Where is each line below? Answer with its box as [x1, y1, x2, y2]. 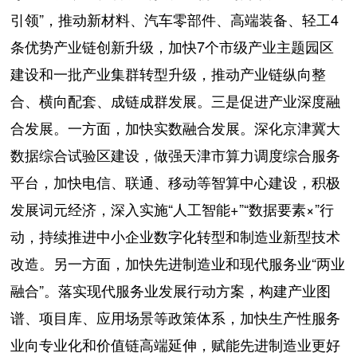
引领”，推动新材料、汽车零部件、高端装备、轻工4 [10, 8, 339, 29]
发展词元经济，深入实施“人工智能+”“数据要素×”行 [10, 198, 335, 219]
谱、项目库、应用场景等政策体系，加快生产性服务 [10, 306, 341, 328]
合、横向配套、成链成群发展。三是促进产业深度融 [10, 89, 341, 111]
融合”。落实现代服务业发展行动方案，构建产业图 [10, 279, 331, 300]
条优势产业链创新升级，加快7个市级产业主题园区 [10, 35, 335, 57]
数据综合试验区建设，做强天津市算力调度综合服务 [10, 143, 341, 165]
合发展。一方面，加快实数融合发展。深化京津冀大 [10, 116, 341, 138]
